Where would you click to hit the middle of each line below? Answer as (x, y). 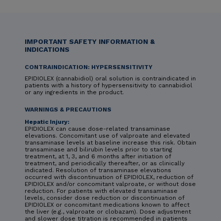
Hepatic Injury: (47, 122)
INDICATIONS (47, 50)
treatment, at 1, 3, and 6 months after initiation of (98, 157)
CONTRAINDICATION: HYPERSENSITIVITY (89, 67)
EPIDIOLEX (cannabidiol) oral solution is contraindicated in (110, 79)
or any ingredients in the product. (74, 92)
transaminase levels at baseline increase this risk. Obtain (110, 143)
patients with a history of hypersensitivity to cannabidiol (109, 86)
